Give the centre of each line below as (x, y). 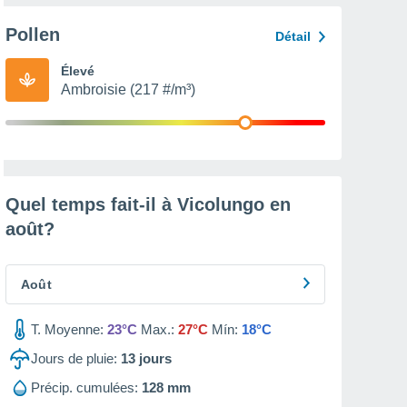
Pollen (33, 35)
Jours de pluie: (74, 358)
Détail (293, 36)
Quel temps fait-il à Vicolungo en (148, 204)
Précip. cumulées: (84, 387)
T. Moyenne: (67, 329)
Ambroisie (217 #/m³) (128, 89)
